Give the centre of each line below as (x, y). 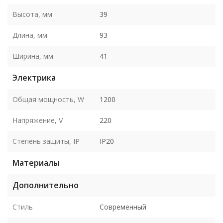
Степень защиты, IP (46, 141)
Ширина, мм (33, 56)
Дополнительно (46, 185)
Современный (123, 207)
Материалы (36, 163)
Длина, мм (30, 35)
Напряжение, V (38, 120)
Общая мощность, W (48, 99)
